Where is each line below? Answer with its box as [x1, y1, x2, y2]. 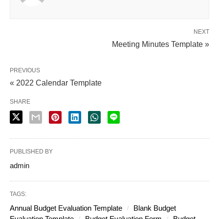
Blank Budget [133, 203, 176, 212]
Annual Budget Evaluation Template [10, 203, 122, 212]
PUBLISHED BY [10, 148, 53, 155]
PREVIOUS [10, 66, 40, 74]
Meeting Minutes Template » [112, 40, 209, 48]
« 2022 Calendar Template [10, 78, 102, 87]
